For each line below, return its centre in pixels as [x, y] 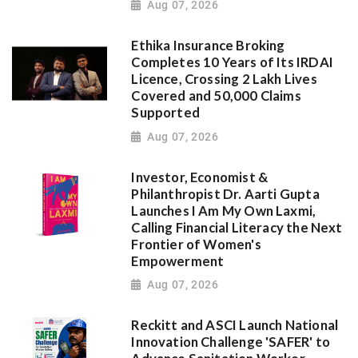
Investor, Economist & [200, 177]
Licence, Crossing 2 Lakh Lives [224, 80]
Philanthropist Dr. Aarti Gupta [225, 194]
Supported [165, 113]
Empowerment [178, 261]
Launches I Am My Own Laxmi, [224, 211]
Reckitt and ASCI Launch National [235, 325]
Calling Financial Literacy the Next [237, 227]
